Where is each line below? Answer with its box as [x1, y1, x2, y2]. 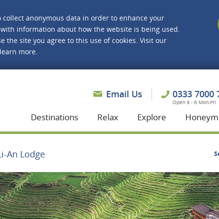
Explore [137, 111, 166, 123]
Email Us [106, 88, 142, 100]
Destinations [31, 111, 78, 123]
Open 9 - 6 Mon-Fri [173, 99, 216, 106]
